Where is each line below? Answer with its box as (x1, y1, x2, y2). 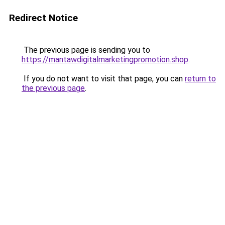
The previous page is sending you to (22, 45, 150, 55)
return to (185, 74, 216, 83)
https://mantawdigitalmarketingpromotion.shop (22, 55, 188, 64)
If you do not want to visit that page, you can (22, 74, 185, 83)
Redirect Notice (9, 12, 78, 24)
